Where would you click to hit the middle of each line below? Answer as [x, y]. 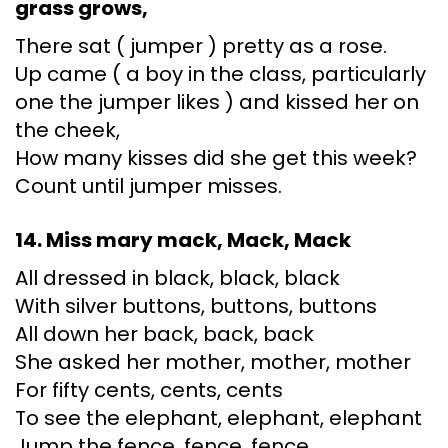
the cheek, [67, 130]
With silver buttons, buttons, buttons [196, 306]
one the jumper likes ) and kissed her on [217, 102]
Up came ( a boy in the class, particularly [220, 74]
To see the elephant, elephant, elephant [218, 418]
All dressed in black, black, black [177, 278]
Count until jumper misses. [148, 186]
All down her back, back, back [164, 334]
